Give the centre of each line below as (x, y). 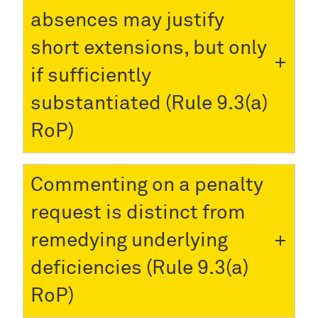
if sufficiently (91, 76)
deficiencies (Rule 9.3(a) (139, 268)
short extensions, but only (149, 48)
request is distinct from (138, 213)
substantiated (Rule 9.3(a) (149, 103)
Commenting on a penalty (147, 185)
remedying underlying (129, 240)
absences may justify (127, 20)
